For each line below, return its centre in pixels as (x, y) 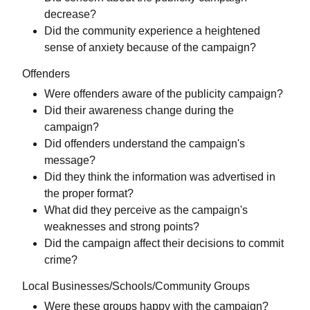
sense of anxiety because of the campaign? (150, 48)
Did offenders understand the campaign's (145, 144)
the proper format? (89, 194)
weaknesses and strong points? (122, 227)
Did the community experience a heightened (152, 31)
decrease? (70, 15)
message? (70, 161)
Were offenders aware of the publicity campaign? (164, 94)
